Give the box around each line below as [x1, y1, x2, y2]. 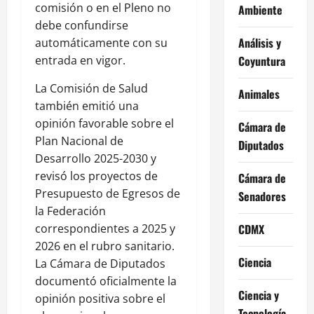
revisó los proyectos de [35, 168, 158, 184]
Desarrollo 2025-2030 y [35, 151, 156, 167]
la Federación [35, 203, 106, 219]
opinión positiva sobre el [35, 291, 165, 307]
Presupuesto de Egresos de [35, 186, 180, 202]
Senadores [238, 188, 286, 205]
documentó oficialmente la [35, 273, 177, 289]
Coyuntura [238, 53, 285, 70]
